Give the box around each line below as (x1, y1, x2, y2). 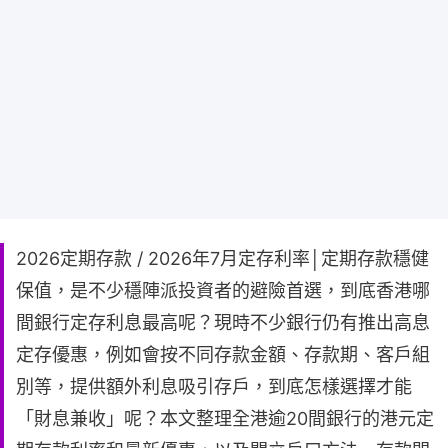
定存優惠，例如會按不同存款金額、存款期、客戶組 (16, 344, 430, 366)
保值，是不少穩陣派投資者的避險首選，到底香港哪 (16, 280, 430, 302)
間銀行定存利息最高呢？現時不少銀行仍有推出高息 (16, 312, 430, 334)
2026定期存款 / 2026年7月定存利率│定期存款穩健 (16, 248, 429, 270)
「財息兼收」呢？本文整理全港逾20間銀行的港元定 (16, 408, 434, 430)
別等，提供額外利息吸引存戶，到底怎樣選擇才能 (16, 376, 412, 398)
